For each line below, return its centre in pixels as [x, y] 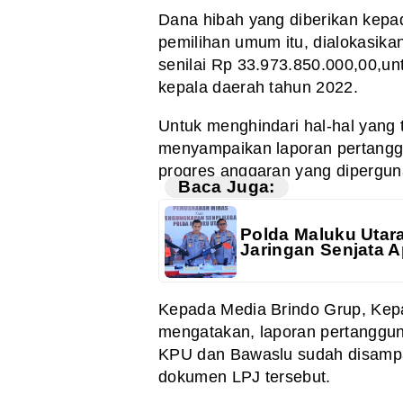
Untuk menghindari [229, 125]
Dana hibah [201, 19]
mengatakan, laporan [237, 332]
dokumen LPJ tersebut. [245, 377]
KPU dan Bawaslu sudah [251, 355]
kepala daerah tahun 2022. [259, 87]
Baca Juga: [227, 187]
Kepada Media [212, 310]
